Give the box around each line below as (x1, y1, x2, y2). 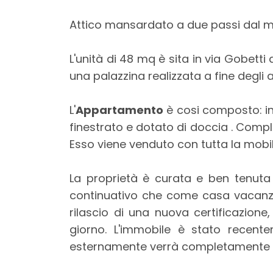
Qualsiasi (27, 163, 74, 175)
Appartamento (75, 102, 163, 118)
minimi (18, 129, 54, 144)
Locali (18, 112, 49, 127)
